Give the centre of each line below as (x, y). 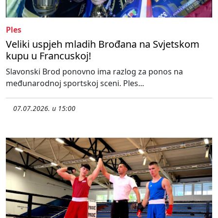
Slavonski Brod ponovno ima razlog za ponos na (94, 71)
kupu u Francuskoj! (48, 55)
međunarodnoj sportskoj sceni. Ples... (75, 83)
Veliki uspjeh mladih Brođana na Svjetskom (103, 44)
